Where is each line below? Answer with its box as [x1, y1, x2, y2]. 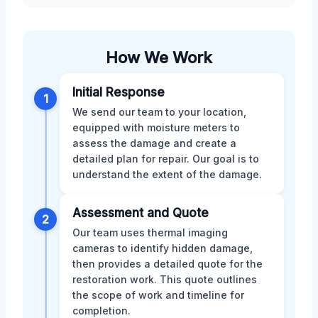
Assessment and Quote [72, 206, 209, 221]
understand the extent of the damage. [72, 168, 262, 181]
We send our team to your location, [72, 106, 246, 119]
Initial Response [72, 85, 165, 100]
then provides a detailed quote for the [72, 258, 263, 270]
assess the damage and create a [72, 137, 236, 150]
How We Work [106, 48, 212, 67]
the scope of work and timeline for [72, 289, 244, 302]
